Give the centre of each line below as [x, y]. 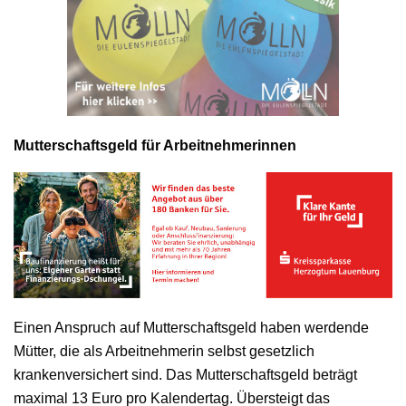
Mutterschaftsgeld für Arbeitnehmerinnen [155, 145]
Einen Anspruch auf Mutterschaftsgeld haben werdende [191, 328]
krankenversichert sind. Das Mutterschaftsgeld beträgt [185, 375]
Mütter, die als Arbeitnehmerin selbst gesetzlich [164, 352]
